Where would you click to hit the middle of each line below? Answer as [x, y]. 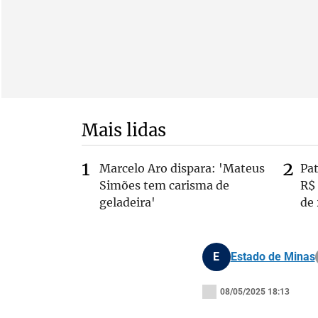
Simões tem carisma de [164, 185]
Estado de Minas [273, 257]
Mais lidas [124, 130]
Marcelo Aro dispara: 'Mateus [182, 168]
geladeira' [127, 202]
